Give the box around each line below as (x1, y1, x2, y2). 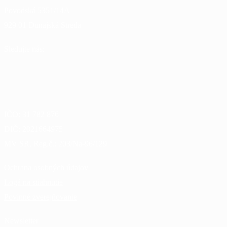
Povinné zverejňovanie (4, 193, 77, 202)
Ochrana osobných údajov (4, 163, 88, 172)
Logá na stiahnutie (4, 178, 63, 187)
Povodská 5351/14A (4, 6, 70, 15)
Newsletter (4, 216, 39, 225)
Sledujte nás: (4, 45, 45, 54)
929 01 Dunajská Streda (4, 21, 81, 30)
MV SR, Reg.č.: (4, 139, 58, 148)
